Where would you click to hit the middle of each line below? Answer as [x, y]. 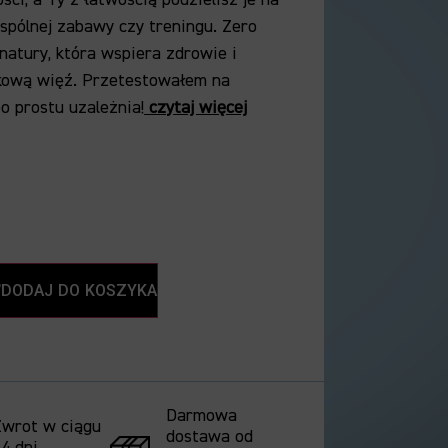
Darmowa [201, 416]
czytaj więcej [196, 107]
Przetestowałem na [154, 80]
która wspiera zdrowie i [144, 53]
